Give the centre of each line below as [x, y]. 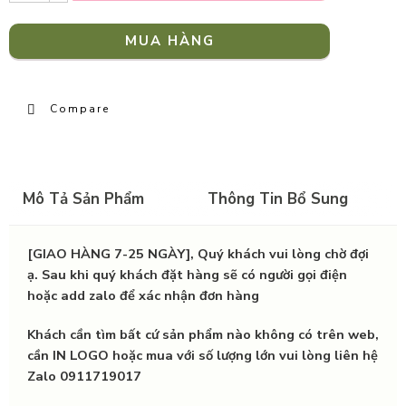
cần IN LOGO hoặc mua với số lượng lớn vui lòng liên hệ [203, 355]
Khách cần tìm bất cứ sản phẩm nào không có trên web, [203, 334]
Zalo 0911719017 [84, 376]
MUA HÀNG [169, 40]
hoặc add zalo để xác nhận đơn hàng [143, 295]
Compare [80, 108]
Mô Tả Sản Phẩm [83, 198]
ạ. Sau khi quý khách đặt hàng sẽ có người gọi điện [187, 274]
